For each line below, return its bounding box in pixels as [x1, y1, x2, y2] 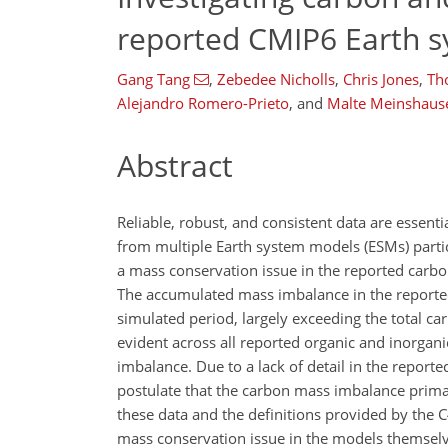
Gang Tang [117, 69, 190, 89]
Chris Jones [342, 69, 419, 89]
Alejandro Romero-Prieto [117, 93, 289, 113]
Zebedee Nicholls [216, 69, 335, 89]
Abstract [117, 145, 233, 186]
